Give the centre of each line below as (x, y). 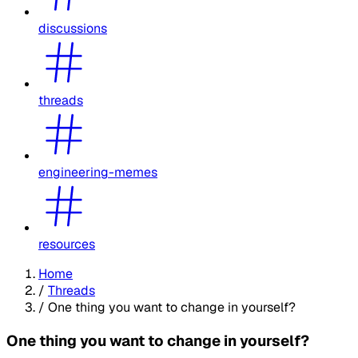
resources (67, 244)
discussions (73, 28)
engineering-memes (98, 172)
